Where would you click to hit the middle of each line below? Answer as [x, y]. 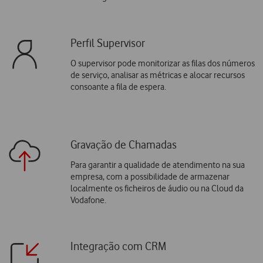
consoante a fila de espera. [118, 87]
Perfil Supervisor [107, 43]
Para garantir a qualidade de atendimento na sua [157, 165]
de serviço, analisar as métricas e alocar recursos [157, 75]
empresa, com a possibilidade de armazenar [150, 176]
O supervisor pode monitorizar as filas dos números [162, 63]
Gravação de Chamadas [123, 144]
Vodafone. [88, 200]
